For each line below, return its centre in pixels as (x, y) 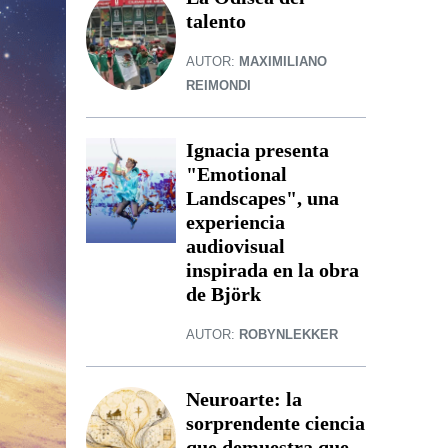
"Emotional (236, 174)
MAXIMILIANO (283, 62)
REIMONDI (218, 86)
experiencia (235, 222)
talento (216, 21)
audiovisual (235, 246)
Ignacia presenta (257, 150)
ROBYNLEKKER (288, 335)
